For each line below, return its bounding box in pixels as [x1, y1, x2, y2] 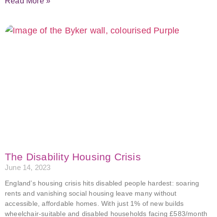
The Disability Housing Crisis [5, 151, 141, 162]
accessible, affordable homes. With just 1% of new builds [5, 200, 184, 207]
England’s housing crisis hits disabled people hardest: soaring [5, 179, 200, 187]
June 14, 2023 [5, 163, 51, 171]
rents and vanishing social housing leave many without [5, 189, 177, 197]
